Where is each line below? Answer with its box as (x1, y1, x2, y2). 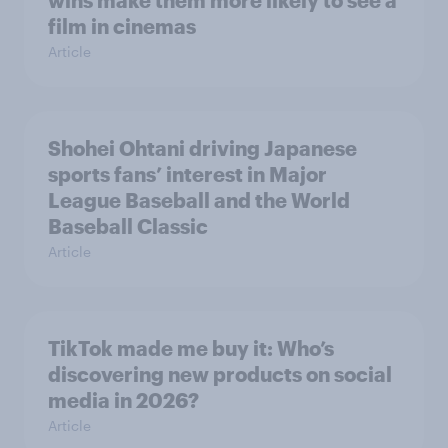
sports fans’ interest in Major (48, 162, 327, 186)
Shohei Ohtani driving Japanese (48, 136, 357, 160)
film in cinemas (48, 14, 196, 38)
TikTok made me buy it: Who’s (48, 336, 334, 360)
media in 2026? (48, 388, 199, 412)
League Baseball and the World (48, 188, 350, 212)
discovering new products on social (48, 362, 392, 386)
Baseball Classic (48, 214, 208, 238)
